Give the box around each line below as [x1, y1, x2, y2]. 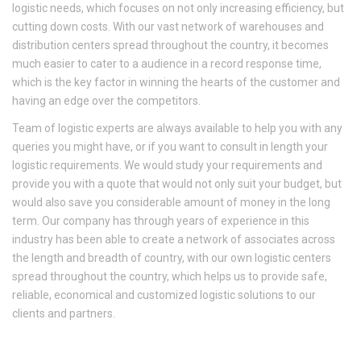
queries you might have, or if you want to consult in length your [12, 139, 328, 153]
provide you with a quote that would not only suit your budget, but [12, 176, 342, 190]
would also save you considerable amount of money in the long [12, 195, 330, 209]
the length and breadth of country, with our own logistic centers [12, 251, 331, 264]
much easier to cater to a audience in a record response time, [12, 56, 322, 70]
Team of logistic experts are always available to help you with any [12, 121, 342, 135]
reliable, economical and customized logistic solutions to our [12, 288, 316, 301]
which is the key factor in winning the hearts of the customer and [12, 75, 340, 89]
